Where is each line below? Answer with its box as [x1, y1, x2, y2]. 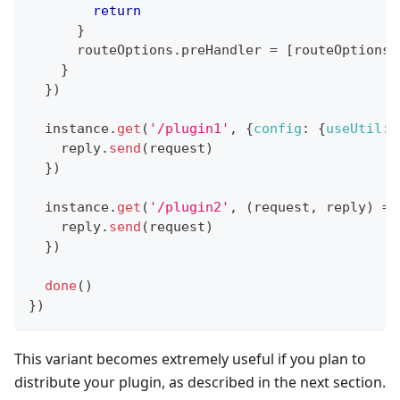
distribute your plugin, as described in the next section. [14, 372, 386, 393]
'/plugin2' [149, 199, 229, 216]
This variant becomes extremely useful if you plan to [14, 349, 366, 370]
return [93, 3, 141, 20]
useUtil [326, 121, 382, 137]
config [254, 121, 302, 137]
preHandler [181, 42, 262, 59]
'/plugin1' [149, 121, 229, 137]
